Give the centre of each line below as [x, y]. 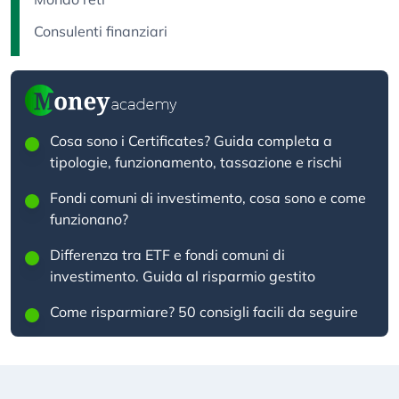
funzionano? [89, 219]
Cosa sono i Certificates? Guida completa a [191, 141]
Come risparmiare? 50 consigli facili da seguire [204, 312]
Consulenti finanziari [101, 31]
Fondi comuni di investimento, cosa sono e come [208, 198]
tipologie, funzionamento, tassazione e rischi [196, 162]
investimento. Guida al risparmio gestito [183, 276]
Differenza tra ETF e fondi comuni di [167, 255]
